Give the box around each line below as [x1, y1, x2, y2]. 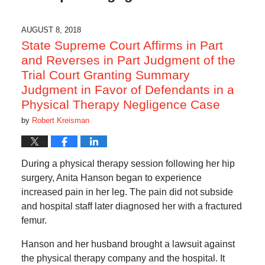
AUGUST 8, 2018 [21, 25, 81, 34]
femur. [21, 215, 47, 225]
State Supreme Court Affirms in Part [21, 38, 223, 52]
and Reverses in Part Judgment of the [21, 53, 235, 67]
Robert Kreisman [31, 115, 89, 125]
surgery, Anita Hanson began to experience [21, 172, 202, 183]
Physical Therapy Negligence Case [21, 97, 220, 111]
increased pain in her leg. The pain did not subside [21, 186, 233, 197]
